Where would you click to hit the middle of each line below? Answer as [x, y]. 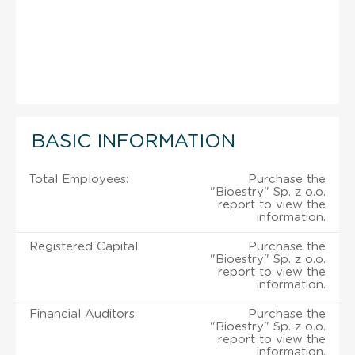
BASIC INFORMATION [134, 141]
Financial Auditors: [83, 314]
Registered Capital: [85, 246]
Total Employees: [79, 179]
